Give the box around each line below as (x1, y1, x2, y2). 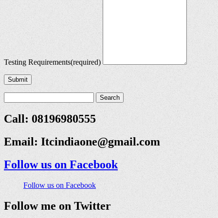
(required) (71, 57, 101, 66)
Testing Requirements (4, 57, 71, 66)
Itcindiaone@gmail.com (41, 135, 160, 148)
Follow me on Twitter (4, 199, 111, 212)
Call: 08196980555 (4, 112, 96, 125)
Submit (8, 75, 28, 83)
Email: (4, 135, 41, 148)
